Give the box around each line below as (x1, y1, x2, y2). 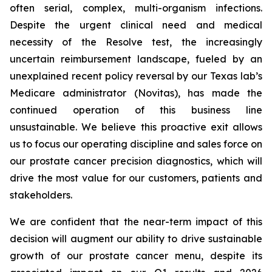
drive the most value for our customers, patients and (10, 172, 262, 184)
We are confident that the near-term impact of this (10, 216, 262, 228)
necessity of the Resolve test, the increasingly (10, 36, 262, 48)
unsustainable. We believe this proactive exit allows (10, 121, 262, 133)
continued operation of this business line (10, 104, 262, 116)
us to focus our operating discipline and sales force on (10, 138, 262, 150)
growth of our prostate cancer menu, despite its (10, 250, 262, 262)
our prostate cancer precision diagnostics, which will (10, 155, 262, 167)
